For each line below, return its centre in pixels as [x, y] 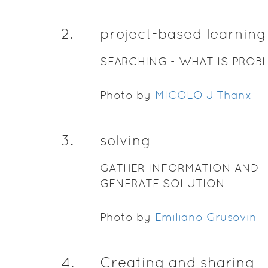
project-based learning [183, 34]
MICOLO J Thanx [203, 95]
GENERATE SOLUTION [164, 183]
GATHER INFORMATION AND [179, 168]
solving [125, 140]
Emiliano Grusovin [205, 217]
